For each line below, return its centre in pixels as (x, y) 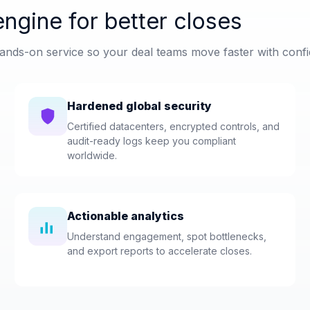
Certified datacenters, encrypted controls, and (174, 126)
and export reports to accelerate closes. (160, 250)
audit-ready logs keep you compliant (152, 140)
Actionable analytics (126, 216)
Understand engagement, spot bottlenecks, (167, 236)
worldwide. (92, 155)
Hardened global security (140, 106)
